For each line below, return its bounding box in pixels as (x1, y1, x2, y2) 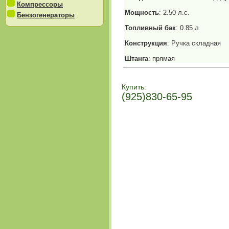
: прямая (148, 55, 175, 62)
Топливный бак (125, 24, 176, 32)
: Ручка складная (167, 39, 221, 47)
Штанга (125, 55, 148, 62)
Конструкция (125, 39, 167, 47)
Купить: (122, 83, 146, 91)
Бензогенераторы (17, 11, 75, 19)
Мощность (125, 9, 159, 16)
